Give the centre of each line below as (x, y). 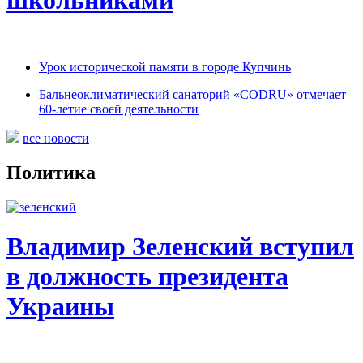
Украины (60, 307)
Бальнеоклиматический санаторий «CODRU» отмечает (192, 95)
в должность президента (147, 277)
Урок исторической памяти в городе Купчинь (165, 67)
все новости (56, 139)
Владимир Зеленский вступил (180, 247)
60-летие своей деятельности (119, 109)
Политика (51, 172)
